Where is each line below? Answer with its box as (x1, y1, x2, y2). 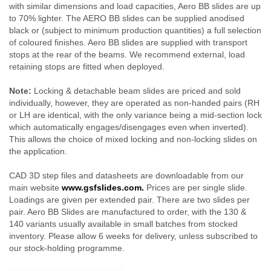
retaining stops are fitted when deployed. (9, 62, 165, 72)
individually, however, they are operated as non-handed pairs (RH (9, 98, 260, 108)
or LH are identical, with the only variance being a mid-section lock (9, 110, 262, 120)
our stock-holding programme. (9, 243, 125, 253)
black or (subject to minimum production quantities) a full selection (9, 25, 261, 36)
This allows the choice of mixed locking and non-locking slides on (9, 134, 257, 145)
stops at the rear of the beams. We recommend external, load (9, 50, 245, 60)
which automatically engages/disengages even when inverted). (9, 122, 249, 132)
